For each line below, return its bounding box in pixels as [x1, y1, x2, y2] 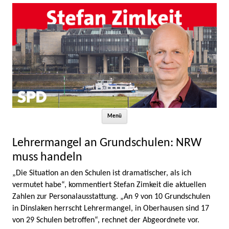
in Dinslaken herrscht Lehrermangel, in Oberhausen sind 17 [12, 204, 209, 213]
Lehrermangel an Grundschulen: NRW [12, 137, 201, 149]
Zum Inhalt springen [127, 107, 194, 116]
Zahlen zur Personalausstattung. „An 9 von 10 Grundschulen [12, 192, 210, 201]
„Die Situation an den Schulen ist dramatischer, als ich [12, 169, 191, 177]
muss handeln [12, 151, 82, 164]
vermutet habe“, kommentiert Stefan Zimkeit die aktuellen [12, 180, 206, 189]
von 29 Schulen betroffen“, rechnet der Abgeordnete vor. [12, 216, 199, 224]
